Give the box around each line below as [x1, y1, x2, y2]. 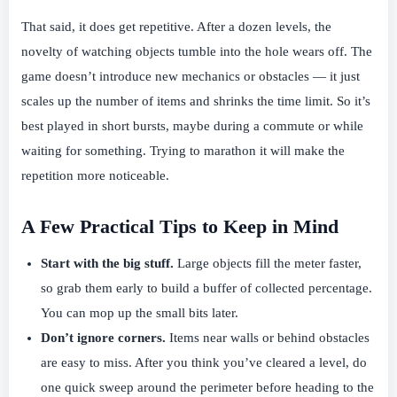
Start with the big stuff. [41, 256, 174, 271]
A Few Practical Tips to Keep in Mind [21, 214, 339, 237]
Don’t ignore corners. [41, 331, 166, 346]
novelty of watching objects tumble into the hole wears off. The [21, 44, 372, 59]
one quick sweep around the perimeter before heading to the [41, 380, 374, 395]
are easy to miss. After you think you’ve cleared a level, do [41, 355, 367, 370]
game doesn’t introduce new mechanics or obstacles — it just [21, 69, 360, 84]
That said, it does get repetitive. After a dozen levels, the [21, 19, 331, 35]
